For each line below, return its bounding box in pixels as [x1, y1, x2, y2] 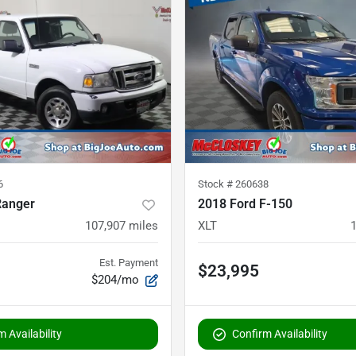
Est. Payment [99, 257, 158, 269]
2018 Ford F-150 [198, 196, 292, 212]
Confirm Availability [232, 327, 327, 341]
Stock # [198, 178, 235, 191]
